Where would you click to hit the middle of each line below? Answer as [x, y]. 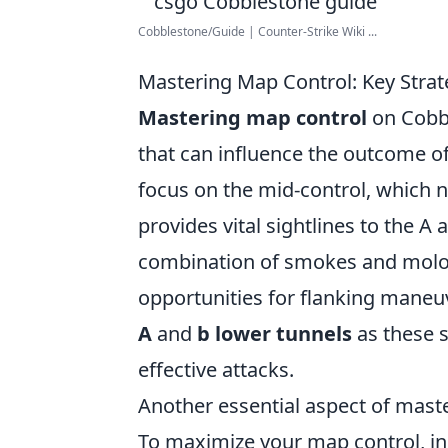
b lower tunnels [274, 333]
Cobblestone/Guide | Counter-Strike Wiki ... [257, 31]
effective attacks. [216, 369]
